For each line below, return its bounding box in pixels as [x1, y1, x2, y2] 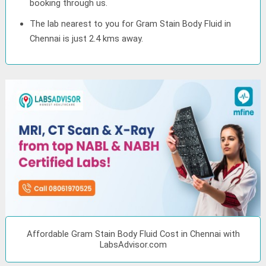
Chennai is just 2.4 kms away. [30, 33, 144, 44]
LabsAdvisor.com [99, 239, 167, 250]
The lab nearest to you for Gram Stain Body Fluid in [30, 18, 232, 29]
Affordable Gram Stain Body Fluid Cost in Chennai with [26, 228, 240, 239]
